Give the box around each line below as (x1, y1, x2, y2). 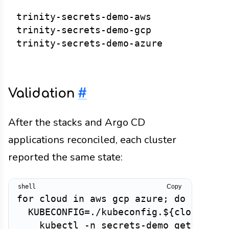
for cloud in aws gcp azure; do (17, 194, 186, 204)
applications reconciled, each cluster (8, 133, 176, 147)
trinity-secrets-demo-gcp (16, 25, 151, 36)
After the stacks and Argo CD (8, 116, 145, 130)
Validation (8, 86, 78, 101)
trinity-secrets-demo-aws (16, 12, 151, 22)
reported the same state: (8, 150, 123, 165)
